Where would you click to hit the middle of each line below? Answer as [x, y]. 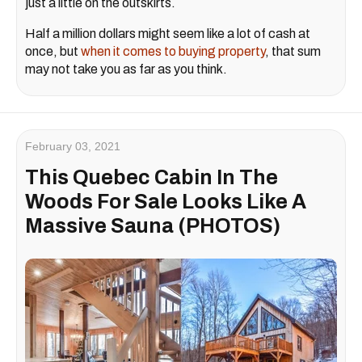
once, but [53, 51]
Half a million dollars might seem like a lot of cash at [168, 33]
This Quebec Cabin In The [152, 177]
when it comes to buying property [173, 51]
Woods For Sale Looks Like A [166, 201]
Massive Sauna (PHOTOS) [153, 225]
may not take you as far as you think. [126, 69]
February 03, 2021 [73, 146]
